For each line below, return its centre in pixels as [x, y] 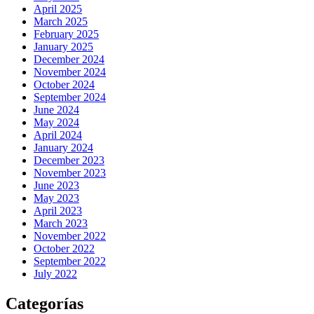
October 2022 [64, 249]
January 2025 [63, 47]
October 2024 [64, 85]
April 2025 [58, 9]
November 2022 [70, 236]
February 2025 [66, 34]
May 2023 [56, 198]
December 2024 [69, 60]
